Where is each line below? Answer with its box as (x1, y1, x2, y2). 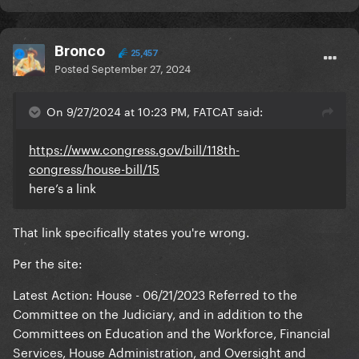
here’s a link (29, 177, 99, 197)
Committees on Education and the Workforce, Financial (13, 322, 330, 342)
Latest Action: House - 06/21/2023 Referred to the (13, 284, 297, 304)
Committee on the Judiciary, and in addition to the (13, 303, 303, 323)
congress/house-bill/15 (29, 158, 159, 178)
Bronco (54, 42, 105, 61)
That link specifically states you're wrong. (13, 221, 249, 241)
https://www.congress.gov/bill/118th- (29, 139, 240, 159)
